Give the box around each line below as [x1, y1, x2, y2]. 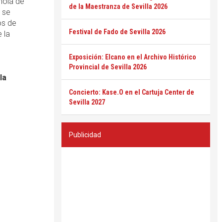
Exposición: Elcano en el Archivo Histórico [69, 53, 196, 61]
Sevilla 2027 [69, 98, 105, 106]
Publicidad [69, 131, 101, 139]
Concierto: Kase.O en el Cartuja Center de [69, 88, 194, 96]
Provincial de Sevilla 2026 [69, 63, 147, 71]
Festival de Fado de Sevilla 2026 [69, 28, 166, 36]
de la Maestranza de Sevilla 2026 [69, 2, 167, 10]
